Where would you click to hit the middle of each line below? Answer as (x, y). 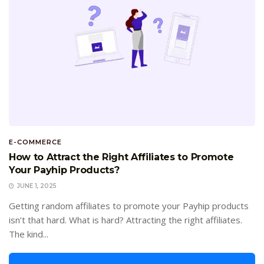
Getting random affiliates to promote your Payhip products (129, 206)
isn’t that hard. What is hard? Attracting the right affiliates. (126, 220)
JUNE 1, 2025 (36, 186)
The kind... (29, 234)
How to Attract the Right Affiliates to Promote (121, 157)
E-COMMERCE (35, 142)
